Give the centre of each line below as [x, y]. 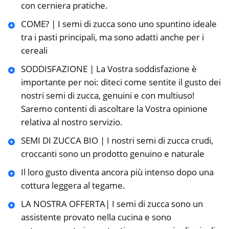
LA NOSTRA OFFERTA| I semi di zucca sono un [112, 203]
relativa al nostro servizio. [72, 122]
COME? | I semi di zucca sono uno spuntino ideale [119, 24]
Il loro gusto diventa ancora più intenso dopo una [117, 172]
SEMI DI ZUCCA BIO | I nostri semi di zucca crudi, [117, 140]
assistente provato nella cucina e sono [96, 217]
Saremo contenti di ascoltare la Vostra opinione [114, 108]
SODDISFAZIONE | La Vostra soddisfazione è [109, 68]
